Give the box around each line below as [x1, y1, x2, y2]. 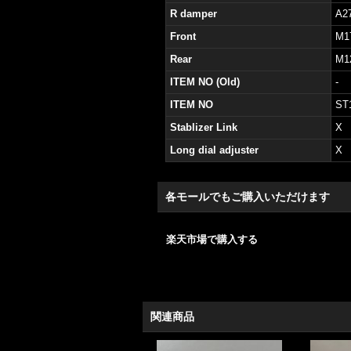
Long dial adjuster [170, 143, 259, 156]
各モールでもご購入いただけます [165, 190, 330, 203]
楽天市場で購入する [166, 233, 258, 245]
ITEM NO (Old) [170, 75, 240, 88]
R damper [170, 7, 217, 20]
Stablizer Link [170, 121, 237, 133]
